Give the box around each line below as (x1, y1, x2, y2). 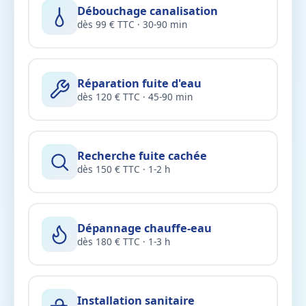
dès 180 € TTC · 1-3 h (77, 234, 170, 248)
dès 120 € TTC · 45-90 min (77, 89, 193, 103)
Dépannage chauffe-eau (77, 220, 212, 236)
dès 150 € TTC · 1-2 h (77, 162, 170, 176)
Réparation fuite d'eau (77, 75, 201, 91)
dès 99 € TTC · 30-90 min (77, 17, 187, 31)
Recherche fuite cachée (77, 148, 207, 163)
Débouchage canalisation (77, 3, 218, 18)
